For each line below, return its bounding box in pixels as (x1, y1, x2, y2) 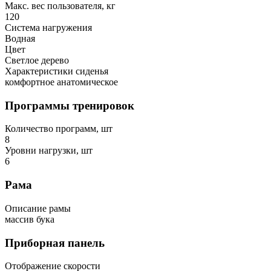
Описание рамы (5, 203, 71, 214)
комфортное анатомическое (5, 77, 118, 88)
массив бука (5, 214, 54, 224)
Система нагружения (5, 22, 92, 33)
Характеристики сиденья (5, 66, 108, 77)
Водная (5, 33, 35, 44)
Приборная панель (5, 236, 105, 249)
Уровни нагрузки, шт (5, 145, 93, 156)
